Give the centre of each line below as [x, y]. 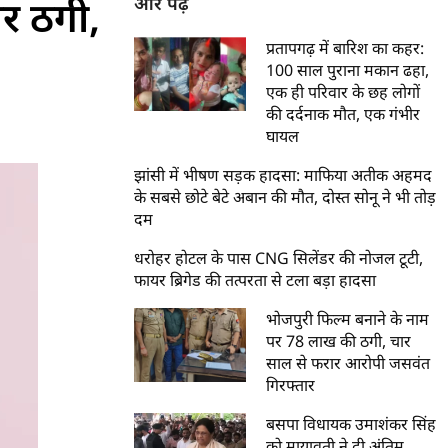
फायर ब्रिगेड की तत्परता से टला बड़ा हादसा [255, 280]
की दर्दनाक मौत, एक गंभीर [343, 114]
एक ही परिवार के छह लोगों [343, 92]
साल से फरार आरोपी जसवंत [348, 363]
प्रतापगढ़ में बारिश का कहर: [345, 48]
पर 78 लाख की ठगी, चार [339, 341]
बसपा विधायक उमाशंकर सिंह [351, 424]
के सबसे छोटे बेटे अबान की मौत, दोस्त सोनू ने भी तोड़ [285, 197]
